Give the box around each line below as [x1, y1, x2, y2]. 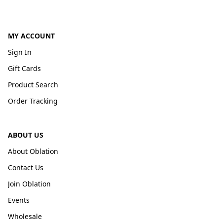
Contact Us [8, 163, 43, 172]
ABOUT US [8, 130, 43, 140]
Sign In [8, 47, 32, 57]
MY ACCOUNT [8, 31, 55, 40]
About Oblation [8, 147, 58, 156]
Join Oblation [8, 179, 51, 188]
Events [8, 195, 30, 205]
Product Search [8, 80, 58, 89]
